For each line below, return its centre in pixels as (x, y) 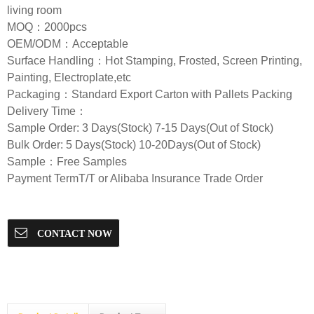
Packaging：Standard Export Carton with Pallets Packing (150, 94)
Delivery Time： (47, 111)
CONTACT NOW (73, 233)
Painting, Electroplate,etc (69, 77)
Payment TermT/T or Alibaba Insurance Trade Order (135, 178)
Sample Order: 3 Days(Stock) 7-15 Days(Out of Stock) (140, 128)
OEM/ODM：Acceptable (68, 44)
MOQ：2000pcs (47, 27)
